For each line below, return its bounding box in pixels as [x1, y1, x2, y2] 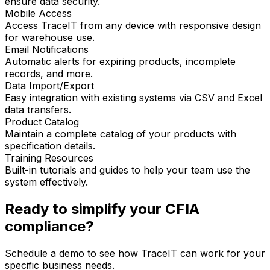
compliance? [5, 218, 94, 236]
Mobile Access [5, 7, 72, 20]
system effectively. [5, 176, 88, 189]
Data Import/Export [5, 80, 94, 92]
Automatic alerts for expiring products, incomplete [5, 55, 236, 68]
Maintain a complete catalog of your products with [5, 128, 236, 140]
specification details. [5, 140, 95, 152]
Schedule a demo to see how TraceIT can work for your [5, 247, 265, 260]
